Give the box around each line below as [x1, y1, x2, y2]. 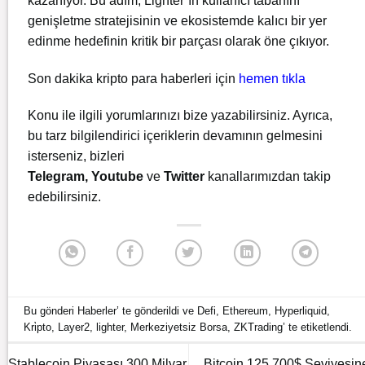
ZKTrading [234, 320, 284, 333]
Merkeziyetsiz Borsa [130, 320, 228, 333]
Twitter [164, 169, 208, 184]
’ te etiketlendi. [283, 320, 353, 333]
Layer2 [58, 320, 90, 333]
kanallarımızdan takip [208, 169, 331, 184]
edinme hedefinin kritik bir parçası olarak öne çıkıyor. [28, 33, 329, 48]
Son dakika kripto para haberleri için [28, 71, 239, 86]
